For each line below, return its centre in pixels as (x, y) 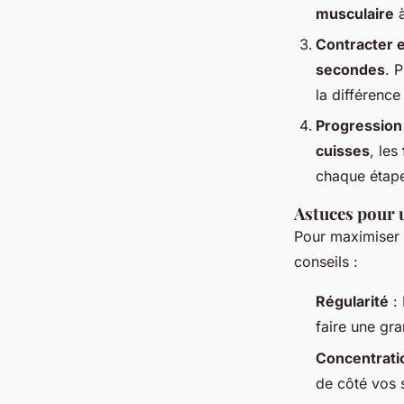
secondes (350, 69)
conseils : (326, 262)
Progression (359, 126)
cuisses (343, 151)
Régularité (352, 302)
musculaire (355, 13)
